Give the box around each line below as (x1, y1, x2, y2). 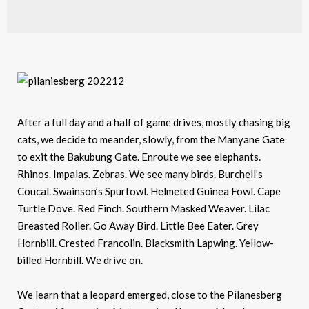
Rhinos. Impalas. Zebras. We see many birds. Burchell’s (17, 168, 263, 181)
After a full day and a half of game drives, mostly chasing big (17, 116, 290, 129)
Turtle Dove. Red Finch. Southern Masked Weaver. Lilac (17, 202, 270, 215)
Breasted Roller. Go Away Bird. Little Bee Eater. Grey (17, 219, 259, 232)
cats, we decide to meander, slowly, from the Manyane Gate (17, 133, 285, 146)
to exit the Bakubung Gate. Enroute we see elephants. (17, 150, 261, 163)
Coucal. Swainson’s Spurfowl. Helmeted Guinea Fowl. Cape (17, 185, 281, 198)
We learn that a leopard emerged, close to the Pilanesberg (17, 288, 282, 301)
